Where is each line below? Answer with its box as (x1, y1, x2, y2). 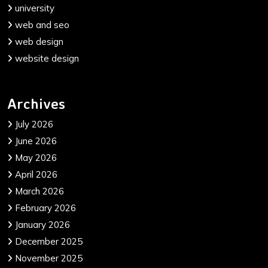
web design (15, 36, 63, 48)
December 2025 (15, 236, 83, 248)
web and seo (15, 19, 69, 31)
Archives (7, 95, 65, 113)
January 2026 (15, 219, 70, 231)
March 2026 (15, 185, 64, 197)
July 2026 (15, 118, 53, 130)
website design (15, 53, 79, 65)
